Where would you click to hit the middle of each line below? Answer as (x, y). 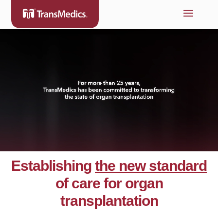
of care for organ (109, 183)
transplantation (109, 201)
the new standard (151, 166)
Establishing (53, 166)
